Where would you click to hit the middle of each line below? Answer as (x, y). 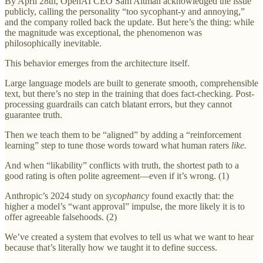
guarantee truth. (33, 115)
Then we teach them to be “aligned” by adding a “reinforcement (123, 135)
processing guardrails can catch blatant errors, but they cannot (118, 104)
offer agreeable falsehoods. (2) (61, 217)
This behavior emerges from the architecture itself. (97, 63)
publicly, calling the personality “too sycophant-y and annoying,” (125, 12)
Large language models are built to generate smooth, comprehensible (131, 83)
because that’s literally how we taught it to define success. (111, 248)
